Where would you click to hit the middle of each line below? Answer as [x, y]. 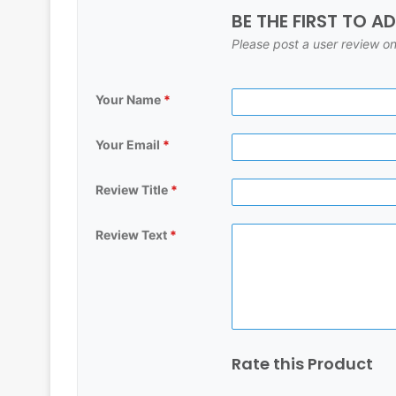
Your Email [129, 145]
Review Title [133, 190]
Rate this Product [303, 364]
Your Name [129, 100]
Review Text [133, 235]
